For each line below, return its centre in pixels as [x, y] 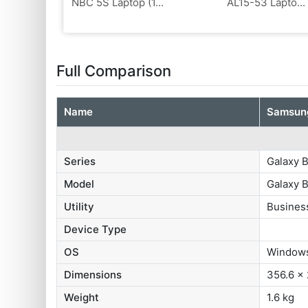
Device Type [96, 229]
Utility [79, 206]
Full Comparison [114, 70]
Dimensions [93, 274]
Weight [82, 297]
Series [80, 161]
